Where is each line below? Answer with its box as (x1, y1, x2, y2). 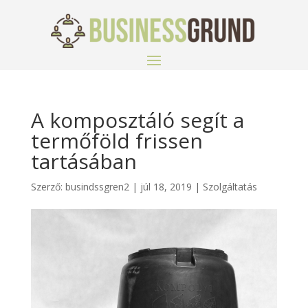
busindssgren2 (65, 180, 129, 193)
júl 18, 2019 (140, 180, 192, 193)
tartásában (30, 147, 137, 175)
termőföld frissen (30, 126, 203, 155)
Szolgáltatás (202, 180, 257, 193)
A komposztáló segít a (30, 106, 244, 134)
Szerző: (30, 180, 65, 193)
